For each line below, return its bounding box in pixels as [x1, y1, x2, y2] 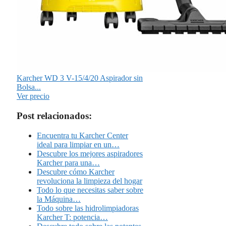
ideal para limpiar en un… [37, 140, 120, 149]
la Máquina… [37, 194, 81, 203]
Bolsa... [17, 83, 41, 92]
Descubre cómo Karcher [37, 167, 115, 176]
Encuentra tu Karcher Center [37, 131, 128, 140]
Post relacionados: [17, 110, 92, 122]
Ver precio [17, 92, 49, 101]
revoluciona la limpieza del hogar [37, 176, 142, 185]
